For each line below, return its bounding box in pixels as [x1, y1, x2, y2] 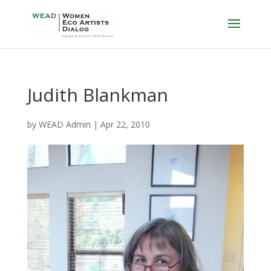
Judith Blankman [27, 82, 168, 107]
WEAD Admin [38, 119, 91, 130]
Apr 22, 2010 [100, 119, 150, 130]
